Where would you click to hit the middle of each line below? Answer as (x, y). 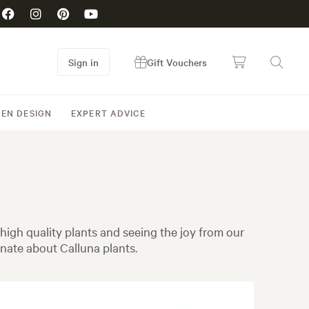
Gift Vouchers (177, 62)
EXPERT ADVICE (108, 112)
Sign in (83, 62)
